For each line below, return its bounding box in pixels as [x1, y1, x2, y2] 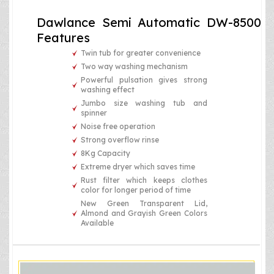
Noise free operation [81, 121, 156, 131]
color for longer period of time [81, 185, 191, 194]
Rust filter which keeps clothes [81, 175, 207, 185]
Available [81, 218, 114, 228]
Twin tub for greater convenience [81, 48, 201, 57]
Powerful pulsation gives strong [81, 75, 207, 84]
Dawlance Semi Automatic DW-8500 [37, 14, 261, 30]
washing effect [81, 84, 135, 94]
